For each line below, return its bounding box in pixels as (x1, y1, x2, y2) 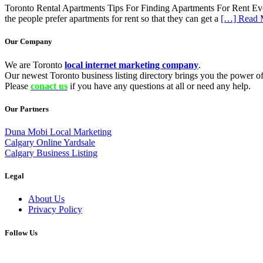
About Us (28, 194, 65, 204)
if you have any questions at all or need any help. (68, 80, 251, 91)
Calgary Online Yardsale (5, 137, 95, 147)
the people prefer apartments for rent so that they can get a (5, 14, 221, 24)
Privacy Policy (28, 204, 82, 215)
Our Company (5, 37, 52, 46)
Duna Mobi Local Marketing (5, 127, 112, 137)
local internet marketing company (65, 59, 198, 70)
